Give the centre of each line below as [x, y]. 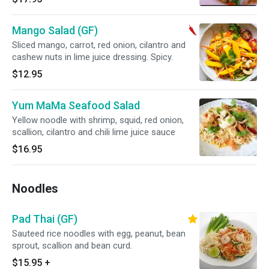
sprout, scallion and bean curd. [72, 246]
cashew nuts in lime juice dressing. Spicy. [92, 57]
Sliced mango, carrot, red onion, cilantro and [99, 45]
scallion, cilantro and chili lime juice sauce [94, 132]
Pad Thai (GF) [45, 219]
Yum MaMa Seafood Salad [76, 105]
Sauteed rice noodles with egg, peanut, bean [99, 234]
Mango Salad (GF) [55, 30]
